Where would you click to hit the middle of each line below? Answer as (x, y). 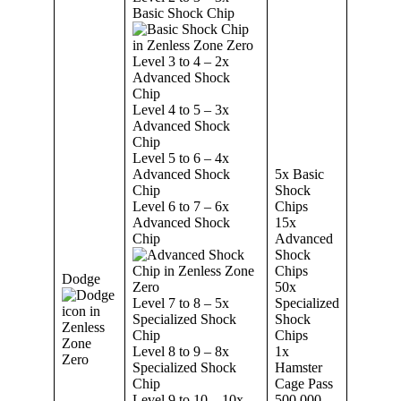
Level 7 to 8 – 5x (181, 303)
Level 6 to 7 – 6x (181, 206)
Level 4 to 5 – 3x (181, 109)
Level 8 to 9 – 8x (181, 351)
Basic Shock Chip (183, 13)
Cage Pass (304, 383)
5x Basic (299, 174)
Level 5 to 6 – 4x (181, 158)
